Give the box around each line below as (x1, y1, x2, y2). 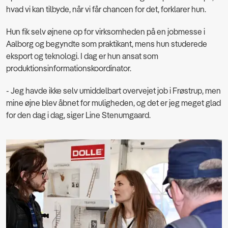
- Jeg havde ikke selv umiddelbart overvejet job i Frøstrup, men (6, 85, 221, 96)
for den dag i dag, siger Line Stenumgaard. (6, 110, 152, 121)
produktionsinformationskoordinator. (6, 63, 131, 74)
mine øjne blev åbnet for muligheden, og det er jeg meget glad (6, 98, 221, 108)
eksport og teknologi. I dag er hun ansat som (6, 51, 158, 62)
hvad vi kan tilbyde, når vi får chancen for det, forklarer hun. (6, 4, 206, 15)
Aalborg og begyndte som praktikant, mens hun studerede (6, 39, 207, 49)
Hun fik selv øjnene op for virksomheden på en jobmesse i (6, 26, 205, 37)
